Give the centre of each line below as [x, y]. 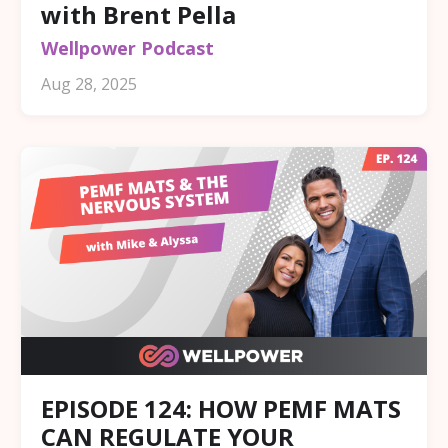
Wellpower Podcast [127, 47]
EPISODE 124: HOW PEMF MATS [221, 409]
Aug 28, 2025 [89, 83]
